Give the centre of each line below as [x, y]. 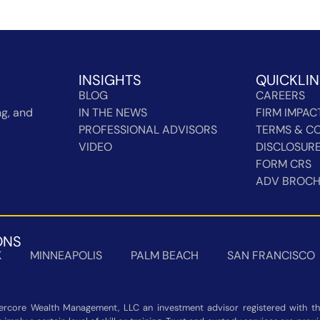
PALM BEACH [165, 255]
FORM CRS [284, 164]
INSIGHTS [110, 80]
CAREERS [281, 95]
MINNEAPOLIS [66, 255]
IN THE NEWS [112, 112]
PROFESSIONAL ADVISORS [147, 129]
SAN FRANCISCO [271, 255]
